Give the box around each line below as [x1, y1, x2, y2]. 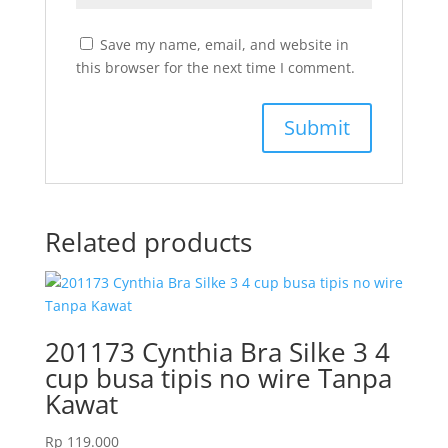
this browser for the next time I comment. [75, 57, 355, 77]
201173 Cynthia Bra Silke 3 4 [44, 333, 390, 370]
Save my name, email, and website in [99, 34, 349, 54]
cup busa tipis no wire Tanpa [44, 359, 392, 396]
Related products [44, 223, 252, 260]
